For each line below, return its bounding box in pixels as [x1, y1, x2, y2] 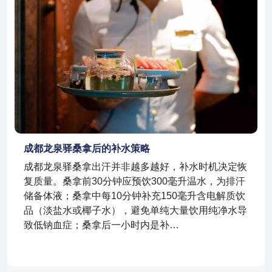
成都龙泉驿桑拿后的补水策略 [24, 143, 150, 154]
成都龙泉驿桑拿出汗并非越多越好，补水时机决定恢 [24, 161, 247, 172]
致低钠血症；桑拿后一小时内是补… [24, 220, 179, 231]
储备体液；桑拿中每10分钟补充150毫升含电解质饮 [24, 191, 245, 202]
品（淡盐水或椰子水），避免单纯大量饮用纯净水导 [24, 205, 247, 216]
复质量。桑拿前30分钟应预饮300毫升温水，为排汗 [24, 176, 245, 187]
